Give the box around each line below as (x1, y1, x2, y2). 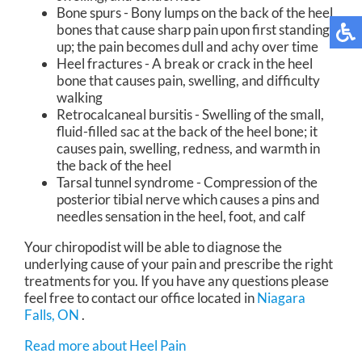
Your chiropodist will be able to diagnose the (24, 238, 282, 256)
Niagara (257, 289, 305, 307)
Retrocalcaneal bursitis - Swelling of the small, (57, 106, 324, 124)
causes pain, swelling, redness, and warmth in (57, 140, 320, 158)
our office (138, 289, 195, 307)
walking (57, 89, 103, 107)
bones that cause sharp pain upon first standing (57, 21, 330, 39)
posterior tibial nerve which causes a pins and (57, 191, 320, 208)
